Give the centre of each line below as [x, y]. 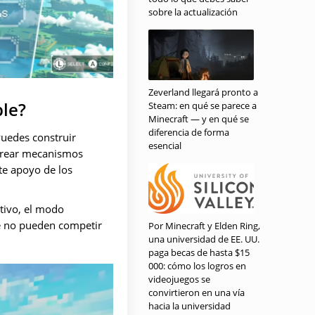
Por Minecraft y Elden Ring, [204, 226]
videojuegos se [179, 279]
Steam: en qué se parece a [202, 105]
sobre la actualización [193, 12]
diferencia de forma [189, 132]
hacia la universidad [189, 306]
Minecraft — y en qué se [199, 119]
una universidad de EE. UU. [204, 239]
